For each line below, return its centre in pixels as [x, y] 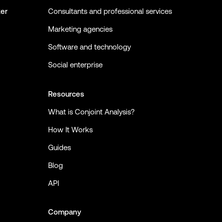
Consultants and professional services [110, 11]
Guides [59, 147]
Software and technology [89, 47]
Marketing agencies [80, 29]
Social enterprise [75, 65]
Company [65, 212]
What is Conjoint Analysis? [91, 111]
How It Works [70, 129]
